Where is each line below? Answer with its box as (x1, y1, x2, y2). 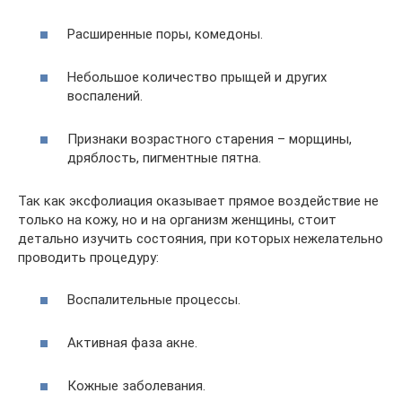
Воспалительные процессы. (67, 291, 240, 308)
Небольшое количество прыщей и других (67, 69, 327, 85)
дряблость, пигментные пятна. (67, 150, 261, 166)
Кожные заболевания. (67, 377, 205, 394)
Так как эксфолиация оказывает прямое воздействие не (18, 193, 379, 209)
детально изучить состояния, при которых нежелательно (18, 231, 383, 247)
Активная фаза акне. (67, 334, 197, 351)
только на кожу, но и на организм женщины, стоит (18, 212, 336, 228)
